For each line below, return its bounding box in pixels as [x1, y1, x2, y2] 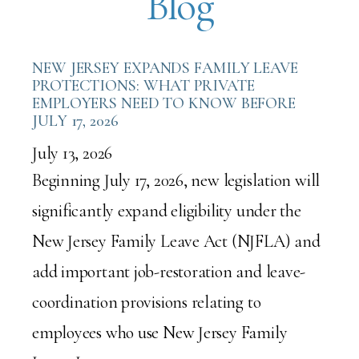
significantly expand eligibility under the [32, 200, 301, 221]
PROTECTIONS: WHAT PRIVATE [32, 76, 255, 95]
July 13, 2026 [32, 143, 113, 163]
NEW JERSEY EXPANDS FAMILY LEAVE [32, 58, 298, 78]
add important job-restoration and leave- [32, 261, 306, 282]
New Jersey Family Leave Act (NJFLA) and [32, 231, 321, 252]
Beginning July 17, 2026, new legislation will [32, 170, 321, 191]
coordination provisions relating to [32, 292, 261, 313]
